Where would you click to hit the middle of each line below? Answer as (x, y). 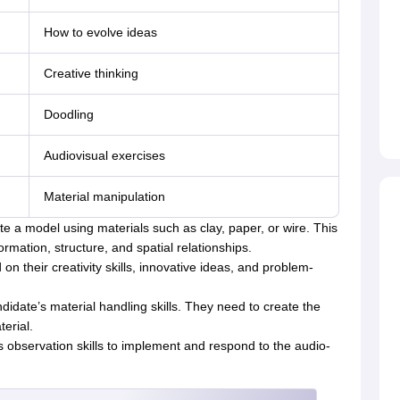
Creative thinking (91, 74)
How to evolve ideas (100, 33)
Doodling (68, 115)
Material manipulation (104, 197)
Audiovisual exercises (104, 156)
